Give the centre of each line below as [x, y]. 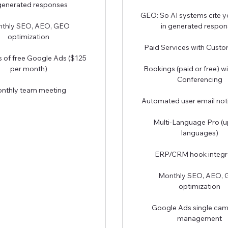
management [199, 218]
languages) [199, 133]
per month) [28, 68]
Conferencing [199, 79]
